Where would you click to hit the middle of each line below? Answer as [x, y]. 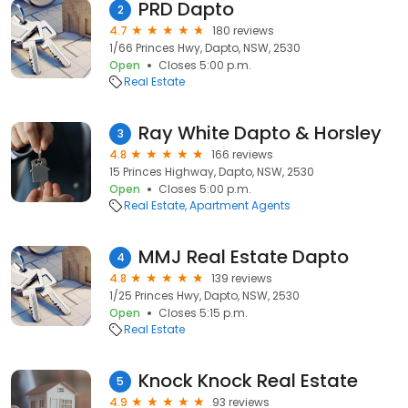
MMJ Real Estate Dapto [244, 257]
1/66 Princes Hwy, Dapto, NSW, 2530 [205, 48]
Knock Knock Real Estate [248, 381]
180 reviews [243, 31]
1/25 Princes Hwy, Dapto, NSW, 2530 [204, 296]
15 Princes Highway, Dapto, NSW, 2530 [212, 172]
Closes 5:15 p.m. [203, 313]
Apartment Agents [240, 205]
